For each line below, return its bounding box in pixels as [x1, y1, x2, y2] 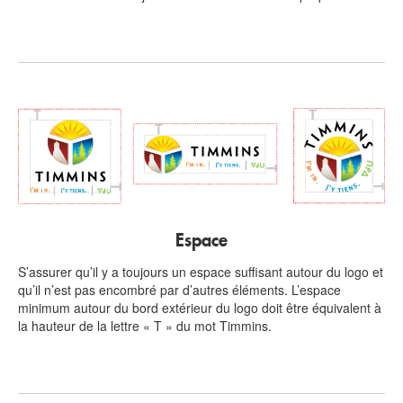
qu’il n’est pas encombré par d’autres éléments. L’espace [18, 281, 341, 300]
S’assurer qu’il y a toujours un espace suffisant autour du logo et [18, 263, 383, 282]
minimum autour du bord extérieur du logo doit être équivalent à [18, 299, 381, 318]
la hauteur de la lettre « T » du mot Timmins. [18, 317, 272, 336]
